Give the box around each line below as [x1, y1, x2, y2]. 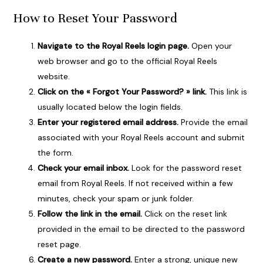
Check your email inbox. [37, 163, 129, 174]
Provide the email [178, 117, 248, 128]
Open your [188, 41, 232, 52]
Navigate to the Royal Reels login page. [37, 41, 189, 52]
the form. [37, 147, 73, 159]
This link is [206, 86, 247, 97]
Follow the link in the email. [37, 208, 142, 220]
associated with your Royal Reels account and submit [37, 132, 245, 143]
